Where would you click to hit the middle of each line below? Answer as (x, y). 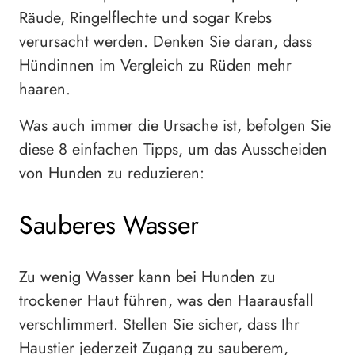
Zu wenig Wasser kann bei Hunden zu (147, 277)
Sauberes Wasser (109, 225)
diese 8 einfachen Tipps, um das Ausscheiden (173, 149)
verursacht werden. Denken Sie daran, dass (166, 41)
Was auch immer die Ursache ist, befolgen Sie (175, 125)
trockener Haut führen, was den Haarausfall (166, 300)
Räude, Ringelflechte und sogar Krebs (145, 17)
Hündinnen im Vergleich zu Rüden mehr (155, 65)
